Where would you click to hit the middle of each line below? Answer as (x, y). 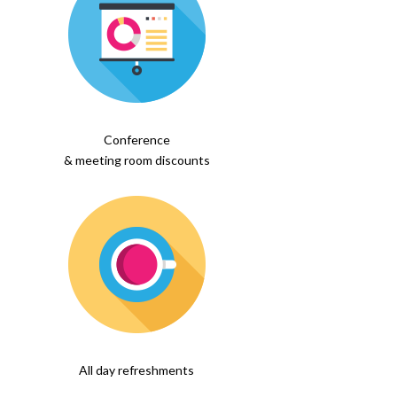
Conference (136, 139)
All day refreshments (137, 370)
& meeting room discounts (136, 160)
